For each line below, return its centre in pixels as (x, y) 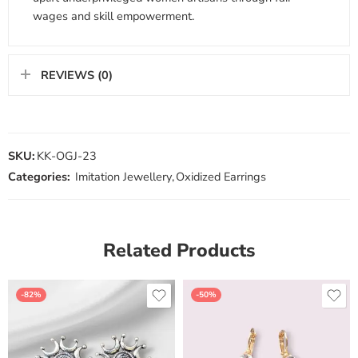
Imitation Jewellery (123, 176)
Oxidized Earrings (221, 176)
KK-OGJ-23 (67, 155)
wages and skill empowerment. (113, 16)
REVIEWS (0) (77, 75)
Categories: (39, 176)
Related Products (179, 250)
